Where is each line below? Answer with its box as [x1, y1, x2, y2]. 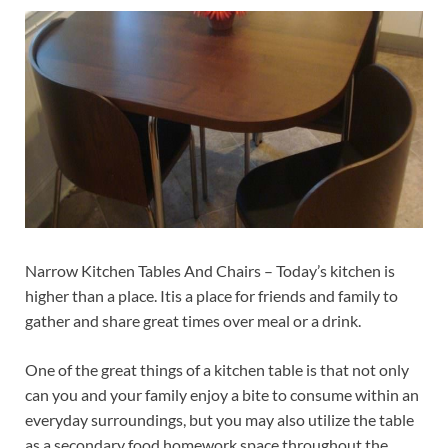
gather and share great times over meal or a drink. [25, 310, 361, 330]
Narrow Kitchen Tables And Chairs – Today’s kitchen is [25, 260, 395, 280]
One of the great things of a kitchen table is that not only [25, 359, 409, 379]
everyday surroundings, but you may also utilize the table [25, 409, 414, 429]
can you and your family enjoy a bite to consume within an [25, 384, 419, 404]
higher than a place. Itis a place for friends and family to [25, 285, 398, 305]
